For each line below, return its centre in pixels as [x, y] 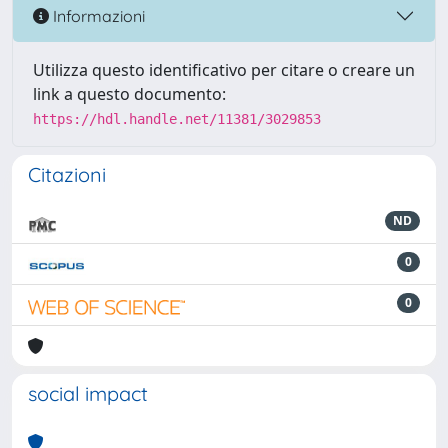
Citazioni [67, 174]
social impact [88, 393]
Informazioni [97, 15]
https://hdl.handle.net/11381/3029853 [177, 119]
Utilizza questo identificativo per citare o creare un [224, 70]
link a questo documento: [129, 94]
